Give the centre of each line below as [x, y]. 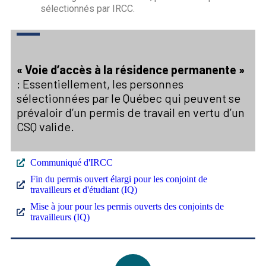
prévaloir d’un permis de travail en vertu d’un [131, 112]
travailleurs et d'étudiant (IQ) [83, 189]
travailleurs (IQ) [60, 217]
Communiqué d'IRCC [71, 162]
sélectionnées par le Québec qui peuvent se [129, 98]
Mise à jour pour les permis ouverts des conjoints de [127, 206]
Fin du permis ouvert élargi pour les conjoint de [118, 179]
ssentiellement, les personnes [107, 83]
